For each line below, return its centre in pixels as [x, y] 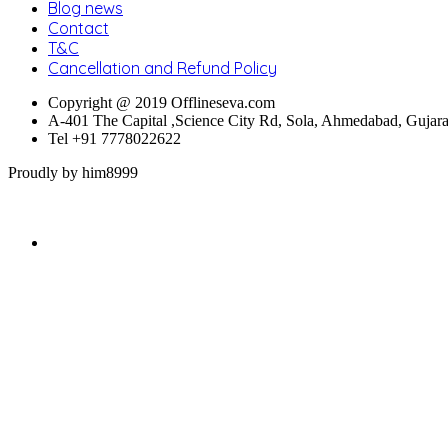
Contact [78, 27]
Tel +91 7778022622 [114, 138]
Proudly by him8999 [73, 172]
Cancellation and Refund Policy [162, 67]
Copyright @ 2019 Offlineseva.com [161, 102]
